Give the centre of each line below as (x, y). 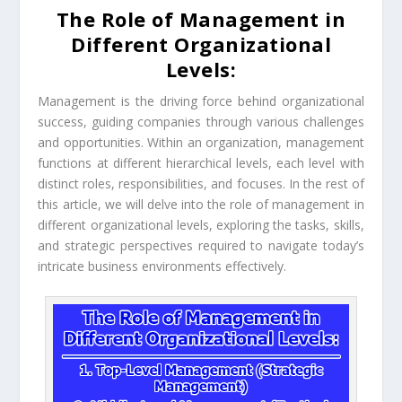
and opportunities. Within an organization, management (201, 142)
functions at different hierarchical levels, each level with (201, 163)
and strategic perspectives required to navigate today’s (201, 245)
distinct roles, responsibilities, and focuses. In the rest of (201, 184)
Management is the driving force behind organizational (201, 101)
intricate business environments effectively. (162, 266)
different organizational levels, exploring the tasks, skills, (201, 225)
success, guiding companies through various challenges (201, 122)
